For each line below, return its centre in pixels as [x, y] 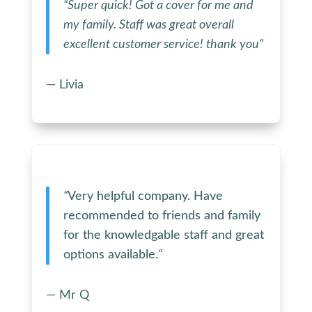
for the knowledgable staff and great [163, 235]
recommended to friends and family [162, 216]
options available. [110, 255]
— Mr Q [67, 295]
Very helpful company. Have [145, 196]
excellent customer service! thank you [161, 44]
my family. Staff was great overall [148, 25]
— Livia [64, 85]
